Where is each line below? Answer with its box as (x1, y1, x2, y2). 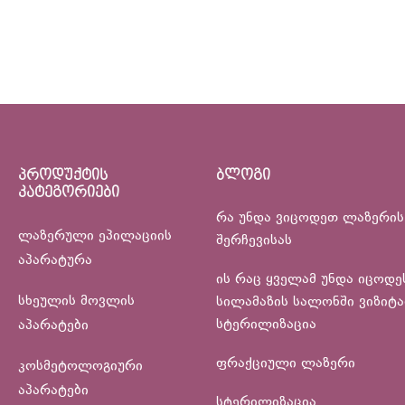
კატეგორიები (18, 184, 119, 202)
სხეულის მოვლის (18, 291, 135, 313)
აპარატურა (18, 250, 92, 272)
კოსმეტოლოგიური (18, 356, 143, 378)
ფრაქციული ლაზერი (216, 353, 355, 375)
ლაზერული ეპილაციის (18, 226, 172, 248)
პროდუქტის (18, 166, 108, 185)
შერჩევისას (216, 231, 292, 252)
